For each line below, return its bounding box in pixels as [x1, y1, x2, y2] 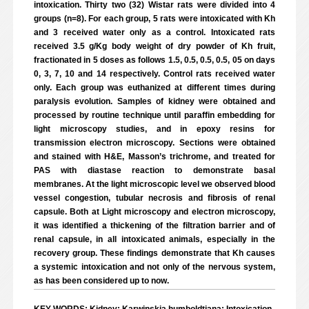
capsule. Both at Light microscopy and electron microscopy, [34, 207, 275, 217]
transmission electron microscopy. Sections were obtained [34, 138, 275, 148]
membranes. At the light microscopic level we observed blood [34, 179, 275, 189]
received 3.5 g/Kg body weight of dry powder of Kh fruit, [34, 41, 275, 51]
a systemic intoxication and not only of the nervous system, [34, 262, 275, 272]
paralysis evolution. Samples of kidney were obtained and [34, 97, 275, 106]
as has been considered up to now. [34, 276, 169, 286]
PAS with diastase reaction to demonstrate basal [34, 166, 275, 175]
